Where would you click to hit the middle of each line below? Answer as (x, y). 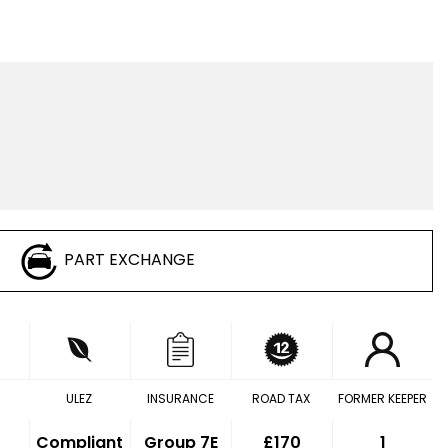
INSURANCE (180, 398)
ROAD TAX (281, 398)
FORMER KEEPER (382, 398)
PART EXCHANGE (129, 260)
